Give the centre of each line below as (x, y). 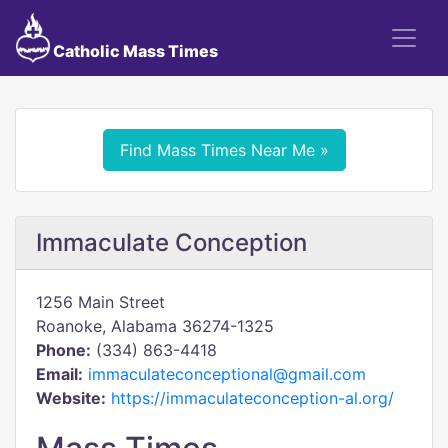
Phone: (63, 350)
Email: (59, 374)
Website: (71, 398)
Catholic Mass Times (133, 51)
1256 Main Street (100, 302)
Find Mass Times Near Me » (224, 150)
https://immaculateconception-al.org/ (252, 398)
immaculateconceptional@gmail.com (227, 374)
